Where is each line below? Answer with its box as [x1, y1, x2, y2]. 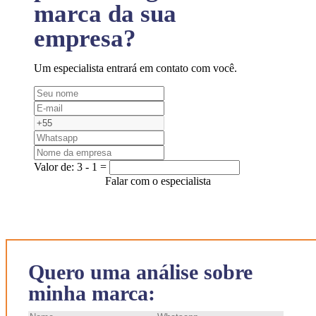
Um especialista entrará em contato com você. [34, 62, 237, 75]
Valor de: [34, 161, 77, 174]
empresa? [34, 25, 136, 53]
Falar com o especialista [105, 175, 211, 188]
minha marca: [28, 281, 155, 305]
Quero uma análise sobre [28, 260, 253, 284]
